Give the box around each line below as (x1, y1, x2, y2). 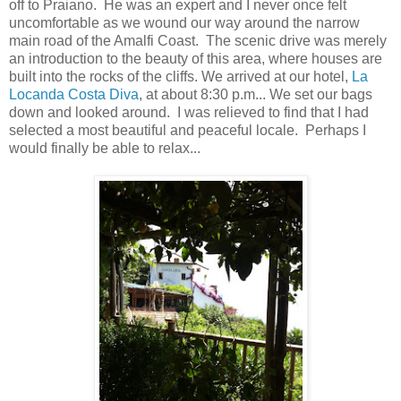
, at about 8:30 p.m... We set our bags (139, 86, 372, 102)
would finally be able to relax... (9, 140, 200, 156)
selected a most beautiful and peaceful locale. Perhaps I (9, 122, 366, 138)
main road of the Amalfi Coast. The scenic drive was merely (9, 32, 387, 48)
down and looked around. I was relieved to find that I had (9, 104, 369, 120)
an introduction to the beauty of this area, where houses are (9, 50, 382, 66)
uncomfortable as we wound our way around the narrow (9, 14, 360, 30)
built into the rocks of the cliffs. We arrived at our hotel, (9, 68, 352, 84)
